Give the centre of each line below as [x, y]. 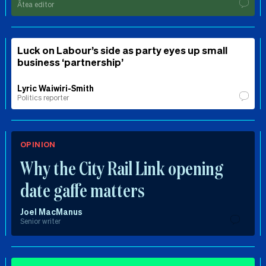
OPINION [38, 144]
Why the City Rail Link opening [122, 168]
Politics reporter [43, 97]
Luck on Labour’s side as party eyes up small [122, 50]
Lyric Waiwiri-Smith [56, 88]
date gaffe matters [83, 190]
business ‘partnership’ [70, 61]
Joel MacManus [51, 211]
